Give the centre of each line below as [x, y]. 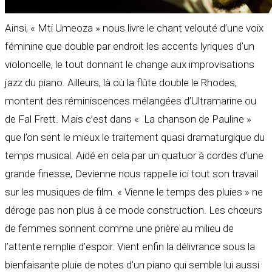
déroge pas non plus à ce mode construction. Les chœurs [134, 210]
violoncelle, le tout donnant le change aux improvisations [130, 65]
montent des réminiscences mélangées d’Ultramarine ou [131, 101]
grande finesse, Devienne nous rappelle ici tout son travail [131, 174]
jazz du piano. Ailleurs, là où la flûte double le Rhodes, [121, 83]
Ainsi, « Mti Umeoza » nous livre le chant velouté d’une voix [134, 28]
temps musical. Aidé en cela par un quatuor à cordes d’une [134, 156]
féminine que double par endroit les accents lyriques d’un [130, 46]
